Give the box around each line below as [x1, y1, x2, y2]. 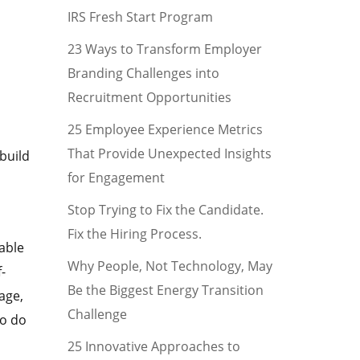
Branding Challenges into [67, 64, 219, 82]
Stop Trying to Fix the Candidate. [67, 201, 264, 219]
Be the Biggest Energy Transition [67, 281, 264, 299]
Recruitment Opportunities [67, 88, 231, 106]
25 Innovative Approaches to [67, 337, 240, 355]
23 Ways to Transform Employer [67, 40, 262, 58]
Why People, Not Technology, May [67, 257, 272, 275]
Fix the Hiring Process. [67, 225, 202, 243]
